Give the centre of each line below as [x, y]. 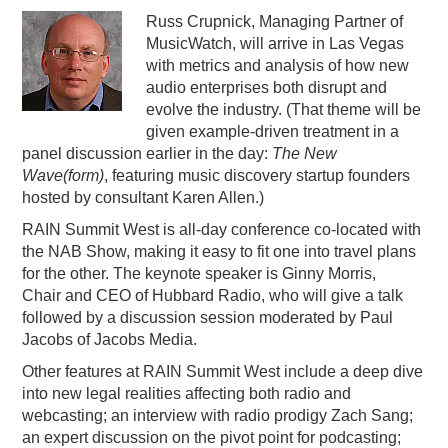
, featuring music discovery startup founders [257, 176]
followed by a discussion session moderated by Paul [208, 318]
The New [305, 154]
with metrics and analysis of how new [278, 66]
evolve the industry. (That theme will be [284, 110]
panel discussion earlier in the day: [147, 154]
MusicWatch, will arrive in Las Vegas [275, 44]
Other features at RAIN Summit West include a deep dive [223, 372]
